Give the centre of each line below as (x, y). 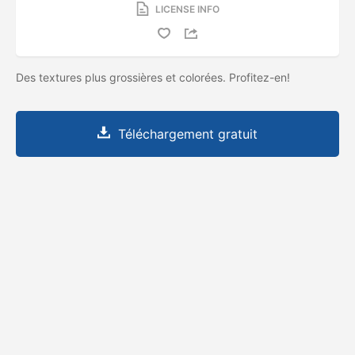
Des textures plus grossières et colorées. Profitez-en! (155, 77)
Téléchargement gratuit (188, 134)
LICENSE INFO (187, 9)
